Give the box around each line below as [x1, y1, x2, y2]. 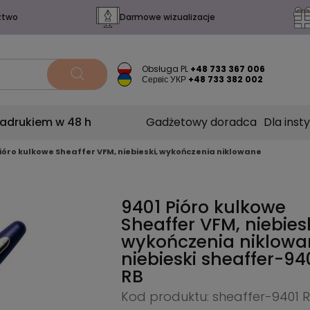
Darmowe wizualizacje [119, 11, 215, 24]
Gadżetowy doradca [146, 114, 257, 130]
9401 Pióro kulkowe [120, 195, 286, 219]
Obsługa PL [142, 63, 189, 75]
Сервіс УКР [142, 73, 187, 85]
